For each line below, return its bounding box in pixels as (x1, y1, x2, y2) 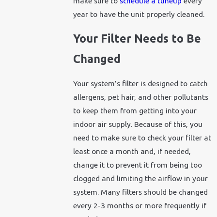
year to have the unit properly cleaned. (73, 9, 205, 18)
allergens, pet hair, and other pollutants (73, 92, 209, 101)
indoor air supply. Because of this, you (73, 119, 203, 128)
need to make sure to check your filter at (73, 133, 212, 142)
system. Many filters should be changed (73, 187, 208, 196)
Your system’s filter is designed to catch (73, 78, 208, 88)
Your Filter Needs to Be (73, 32, 201, 45)
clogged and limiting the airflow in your (73, 173, 208, 183)
